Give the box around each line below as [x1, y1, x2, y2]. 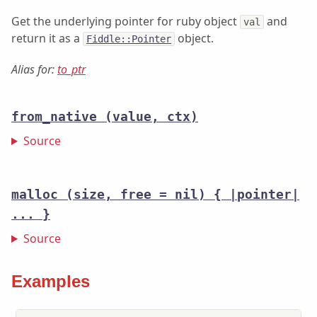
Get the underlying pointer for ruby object [11, 13, 240, 29]
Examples [11, 271, 90, 291]
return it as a [11, 30, 83, 46]
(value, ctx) [105, 109, 198, 124]
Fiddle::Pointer [86, 33, 172, 45]
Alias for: [11, 61, 57, 77]
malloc [11, 187, 58, 202]
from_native [11, 109, 97, 124]
